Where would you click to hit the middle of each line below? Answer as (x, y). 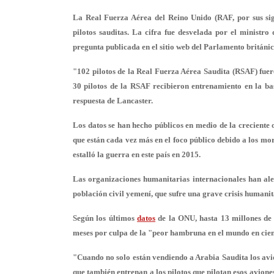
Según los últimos (105, 218)
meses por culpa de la (110, 233)
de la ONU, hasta (188, 218)
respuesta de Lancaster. (113, 101)
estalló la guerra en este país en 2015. (137, 154)
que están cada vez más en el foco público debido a (161, 140)
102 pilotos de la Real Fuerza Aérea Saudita (154, 71)
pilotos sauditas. (103, 32)
